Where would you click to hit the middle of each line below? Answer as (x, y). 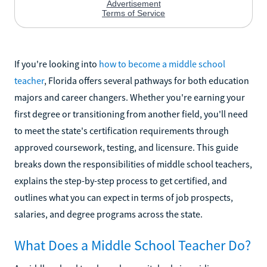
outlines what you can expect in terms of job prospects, (124, 197)
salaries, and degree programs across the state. (108, 214)
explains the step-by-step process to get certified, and (121, 180)
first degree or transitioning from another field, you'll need (131, 114)
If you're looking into (57, 63)
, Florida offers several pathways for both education (147, 80)
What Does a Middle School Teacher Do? (133, 245)
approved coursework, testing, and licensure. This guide (126, 147)
